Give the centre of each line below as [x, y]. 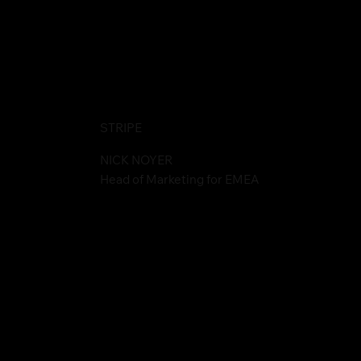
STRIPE [120, 130]
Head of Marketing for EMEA [179, 181]
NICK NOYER [136, 162]
